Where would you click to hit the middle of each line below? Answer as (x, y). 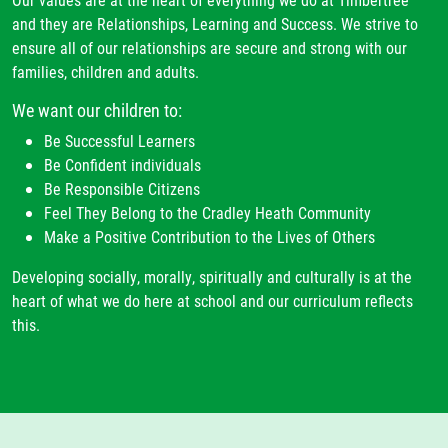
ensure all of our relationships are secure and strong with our (209, 48)
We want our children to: (97, 110)
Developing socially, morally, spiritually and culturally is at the (212, 277)
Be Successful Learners (119, 141)
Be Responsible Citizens (122, 189)
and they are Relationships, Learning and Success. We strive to (215, 24)
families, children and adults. (105, 72)
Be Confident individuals (122, 165)
